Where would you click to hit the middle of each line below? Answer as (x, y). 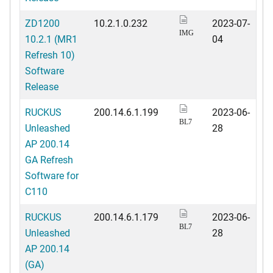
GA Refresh (49, 159)
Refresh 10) (50, 54)
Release (42, 86)
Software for (52, 175)
